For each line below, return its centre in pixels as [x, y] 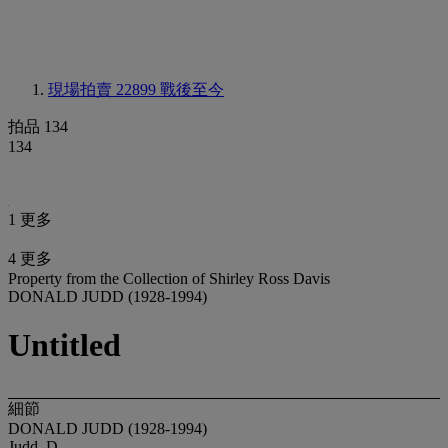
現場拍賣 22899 [104, 89]
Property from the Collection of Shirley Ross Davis [169, 278]
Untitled [64, 345]
